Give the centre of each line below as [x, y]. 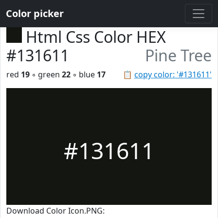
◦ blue [84, 74]
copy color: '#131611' [173, 74]
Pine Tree [178, 55]
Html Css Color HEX [96, 37]
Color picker [35, 13]
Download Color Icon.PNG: [55, 211]
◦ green [46, 74]
